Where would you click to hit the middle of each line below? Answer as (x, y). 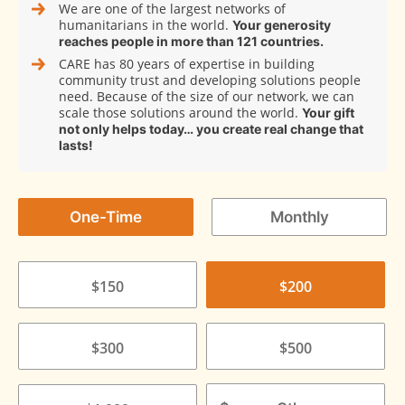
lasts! (76, 146)
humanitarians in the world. (146, 25)
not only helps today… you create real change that (211, 129)
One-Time (106, 217)
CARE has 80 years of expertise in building (187, 64)
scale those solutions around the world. (180, 113)
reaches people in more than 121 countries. (191, 42)
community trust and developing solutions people (210, 80)
